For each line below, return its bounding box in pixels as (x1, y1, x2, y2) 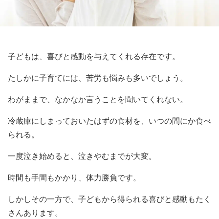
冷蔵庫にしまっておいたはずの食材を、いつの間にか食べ (8, 117, 211, 125)
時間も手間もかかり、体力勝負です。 (8, 174, 141, 182)
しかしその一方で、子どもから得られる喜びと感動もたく (8, 195, 211, 203)
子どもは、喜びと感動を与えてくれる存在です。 (8, 52, 180, 61)
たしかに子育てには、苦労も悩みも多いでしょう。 (8, 74, 188, 82)
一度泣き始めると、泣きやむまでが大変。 (8, 152, 156, 160)
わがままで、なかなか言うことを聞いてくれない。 (8, 95, 188, 104)
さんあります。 (8, 209, 63, 217)
